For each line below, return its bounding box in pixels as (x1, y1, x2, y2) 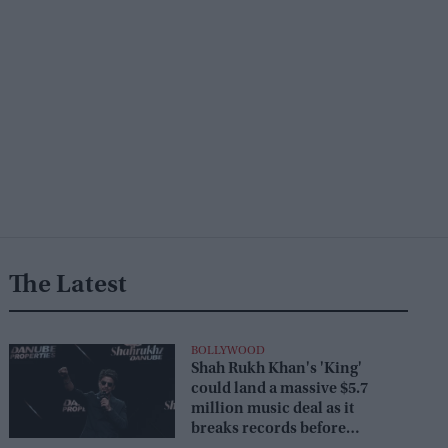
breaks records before (190, 421, 346, 438)
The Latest (9, 273, 128, 300)
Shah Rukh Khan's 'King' (190, 361, 362, 378)
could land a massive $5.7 (190, 381, 368, 398)
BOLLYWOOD (190, 345, 265, 358)
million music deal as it (190, 401, 354, 418)
